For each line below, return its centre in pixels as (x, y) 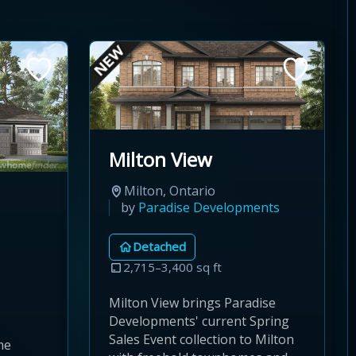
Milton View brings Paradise (192, 302)
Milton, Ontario (170, 190)
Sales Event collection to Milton (201, 339)
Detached (159, 247)
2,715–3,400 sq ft (172, 267)
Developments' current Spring (199, 321)
